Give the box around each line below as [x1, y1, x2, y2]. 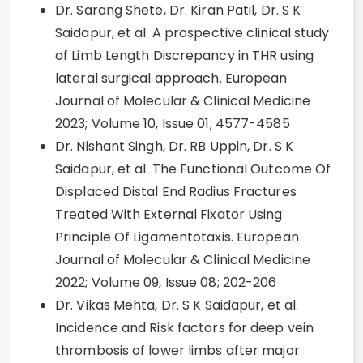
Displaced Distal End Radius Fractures [55, 182, 297, 201]
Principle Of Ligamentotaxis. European [55, 228, 299, 246]
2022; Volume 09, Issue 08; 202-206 [55, 273, 277, 292]
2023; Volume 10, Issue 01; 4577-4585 [55, 114, 290, 133]
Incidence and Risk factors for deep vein [55, 318, 314, 337]
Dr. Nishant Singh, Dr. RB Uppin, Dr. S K [55, 137, 294, 156]
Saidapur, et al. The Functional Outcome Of [55, 160, 331, 178]
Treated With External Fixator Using [55, 205, 283, 224]
